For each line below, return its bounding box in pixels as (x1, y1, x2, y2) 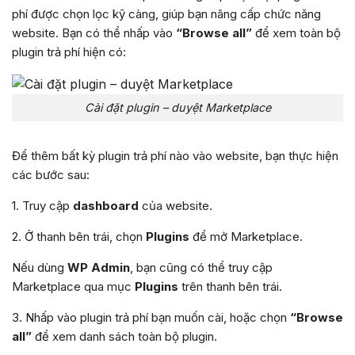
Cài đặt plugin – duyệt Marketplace (84, 101, 271, 115)
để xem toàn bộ (252, 25, 341, 40)
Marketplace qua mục (12, 279, 135, 295)
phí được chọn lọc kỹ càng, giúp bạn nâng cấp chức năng (12, 6, 321, 21)
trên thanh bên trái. (178, 279, 282, 295)
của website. (139, 198, 212, 214)
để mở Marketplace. (189, 229, 303, 245)
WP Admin (67, 260, 130, 276)
